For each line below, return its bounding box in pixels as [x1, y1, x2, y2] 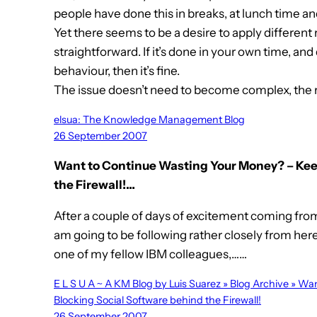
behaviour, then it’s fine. [54, 64, 180, 79]
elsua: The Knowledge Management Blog [54, 113, 245, 127]
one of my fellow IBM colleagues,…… [54, 247, 247, 262]
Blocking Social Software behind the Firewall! [54, 294, 261, 307]
